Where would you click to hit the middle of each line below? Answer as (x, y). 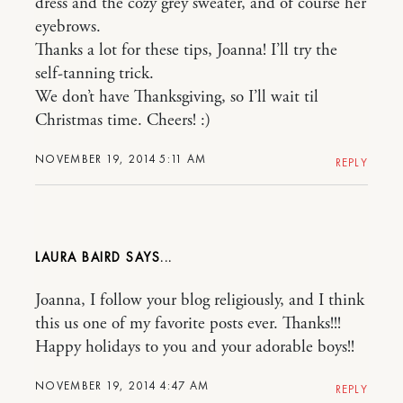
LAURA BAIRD (78, 258)
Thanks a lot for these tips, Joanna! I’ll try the (186, 51)
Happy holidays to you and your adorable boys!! (195, 348)
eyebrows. (68, 27)
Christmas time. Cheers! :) (123, 121)
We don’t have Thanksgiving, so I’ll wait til (177, 98)
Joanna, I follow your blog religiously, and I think (200, 301)
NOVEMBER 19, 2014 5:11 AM (121, 159)
